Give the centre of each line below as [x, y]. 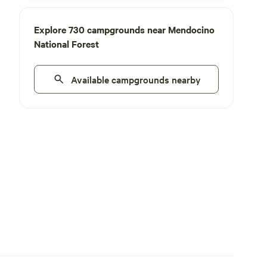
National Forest [66, 44]
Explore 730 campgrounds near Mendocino [124, 29]
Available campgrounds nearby [136, 79]
